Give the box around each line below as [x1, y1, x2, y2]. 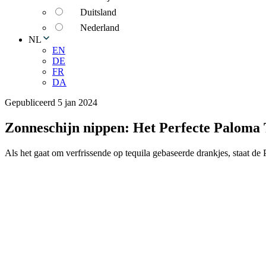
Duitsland [80, 7, 116, 17]
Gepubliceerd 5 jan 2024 [5, 97, 97, 107]
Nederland [80, 23, 119, 33]
